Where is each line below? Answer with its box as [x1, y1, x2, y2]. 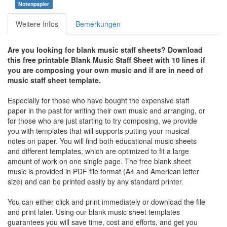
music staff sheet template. [8, 74, 101, 85]
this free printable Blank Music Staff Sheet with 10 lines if [8, 54, 205, 65]
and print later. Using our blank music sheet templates [8, 206, 180, 217]
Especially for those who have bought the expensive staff [8, 95, 189, 105]
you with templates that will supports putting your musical [8, 125, 190, 136]
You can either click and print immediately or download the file [8, 196, 205, 207]
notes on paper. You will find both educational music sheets [8, 135, 197, 146]
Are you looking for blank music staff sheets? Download [8, 44, 203, 55]
